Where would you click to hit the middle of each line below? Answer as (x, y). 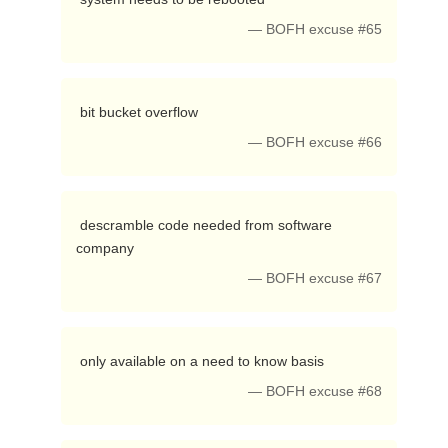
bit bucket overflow (140, 112)
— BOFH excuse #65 (315, 29)
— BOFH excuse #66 (315, 142)
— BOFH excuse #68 (315, 391)
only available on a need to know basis (203, 361)
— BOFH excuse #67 (315, 278)
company (106, 248)
